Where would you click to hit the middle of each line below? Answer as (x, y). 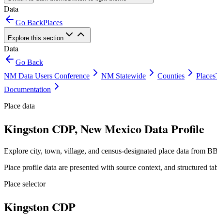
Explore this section (36, 38)
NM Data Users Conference (47, 76)
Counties (171, 76)
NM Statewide (124, 76)
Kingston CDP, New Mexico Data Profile (104, 128)
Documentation (27, 89)
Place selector (25, 184)
